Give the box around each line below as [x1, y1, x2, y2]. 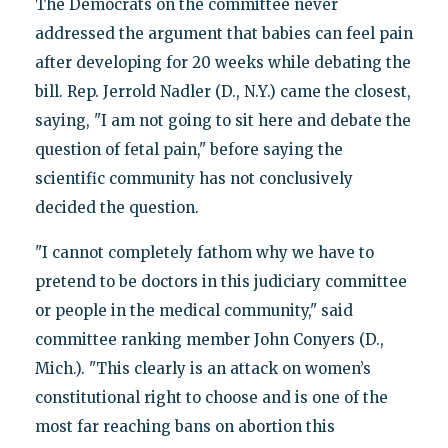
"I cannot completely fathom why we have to [34, 243, 374, 263]
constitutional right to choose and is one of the [34, 388, 388, 408]
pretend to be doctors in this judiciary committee [34, 272, 407, 292]
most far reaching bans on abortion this [34, 417, 335, 437]
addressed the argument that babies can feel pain [34, 24, 413, 44]
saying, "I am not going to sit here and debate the [34, 111, 411, 131]
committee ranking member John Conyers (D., [34, 330, 384, 350]
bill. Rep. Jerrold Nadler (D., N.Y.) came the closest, [34, 82, 411, 102]
